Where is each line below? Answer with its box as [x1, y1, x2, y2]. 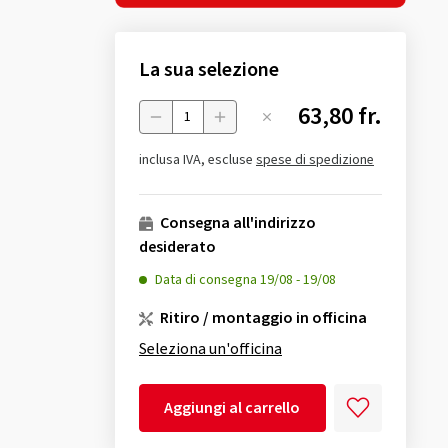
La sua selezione [138, 55, 279, 84]
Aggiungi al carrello [164, 396, 301, 419]
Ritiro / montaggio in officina [156, 306, 367, 329]
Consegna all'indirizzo [156, 211, 316, 234]
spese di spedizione [255, 149, 374, 170]
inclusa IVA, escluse [138, 149, 256, 170]
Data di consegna [154, 269, 260, 290]
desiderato [138, 235, 216, 258]
